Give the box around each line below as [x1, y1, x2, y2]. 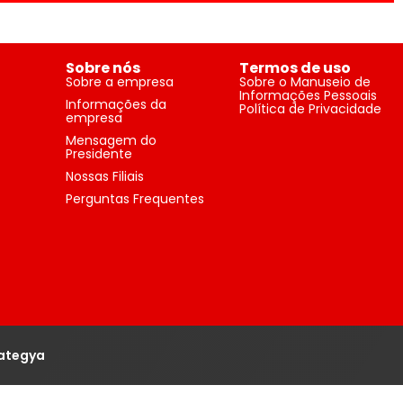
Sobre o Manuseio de [238, 73, 371, 92]
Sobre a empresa [66, 73, 175, 92]
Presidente [66, 145, 133, 164]
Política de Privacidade [238, 100, 381, 119]
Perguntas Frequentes [66, 190, 205, 209]
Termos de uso [238, 58, 351, 79]
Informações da [66, 95, 167, 114]
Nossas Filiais [66, 167, 145, 186]
